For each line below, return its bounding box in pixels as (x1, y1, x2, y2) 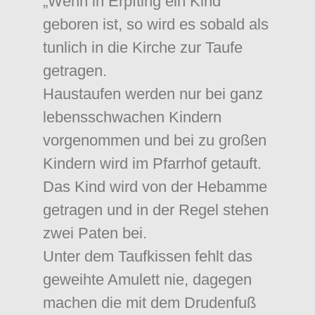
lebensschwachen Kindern (43, 108, 221, 126)
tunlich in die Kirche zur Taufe (43, 39, 243, 56)
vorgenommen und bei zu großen (43, 131, 266, 149)
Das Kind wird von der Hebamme (43, 178, 267, 195)
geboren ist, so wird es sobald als (43, 15, 269, 33)
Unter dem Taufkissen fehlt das (43, 247, 252, 265)
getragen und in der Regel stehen (43, 201, 269, 219)
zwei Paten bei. (43, 224, 147, 242)
